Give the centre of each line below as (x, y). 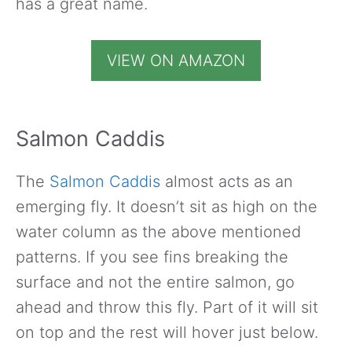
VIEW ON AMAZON (176, 60)
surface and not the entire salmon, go (155, 282)
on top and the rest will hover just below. (167, 332)
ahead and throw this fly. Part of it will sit (167, 307)
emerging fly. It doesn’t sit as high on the (167, 206)
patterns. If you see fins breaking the (152, 257)
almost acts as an (227, 181)
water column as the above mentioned (158, 231)
